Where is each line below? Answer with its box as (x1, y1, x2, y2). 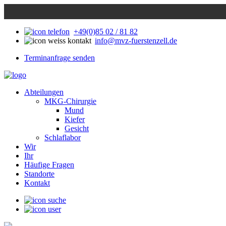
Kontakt (24, 179, 50, 187)
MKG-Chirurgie (44, 97, 96, 105)
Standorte (24, 169, 54, 178)
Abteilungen (24, 88, 64, 96)
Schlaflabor (44, 133, 81, 142)
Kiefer (65, 115, 85, 124)
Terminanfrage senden (24, 53, 95, 62)
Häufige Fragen (24, 160, 74, 169)
